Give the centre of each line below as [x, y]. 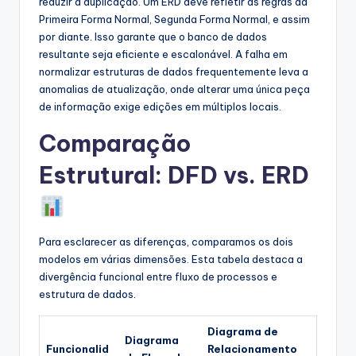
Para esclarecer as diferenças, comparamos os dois [166, 241]
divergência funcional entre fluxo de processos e [158, 276]
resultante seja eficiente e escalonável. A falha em [163, 54]
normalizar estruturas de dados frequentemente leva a [174, 71]
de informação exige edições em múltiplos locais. [160, 106]
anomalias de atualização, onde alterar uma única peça [174, 89]
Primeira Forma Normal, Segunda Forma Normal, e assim [174, 19]
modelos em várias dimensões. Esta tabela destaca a [171, 259]
